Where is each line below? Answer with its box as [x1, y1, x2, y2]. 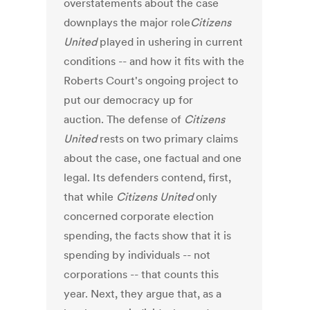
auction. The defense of [64, 112, 185, 127]
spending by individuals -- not [64, 248, 211, 262]
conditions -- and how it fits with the [64, 54, 245, 69]
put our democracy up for [64, 93, 194, 107]
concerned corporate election [64, 209, 215, 224]
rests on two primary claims [97, 131, 239, 146]
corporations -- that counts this [64, 267, 219, 282]
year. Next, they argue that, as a [64, 286, 222, 301]
